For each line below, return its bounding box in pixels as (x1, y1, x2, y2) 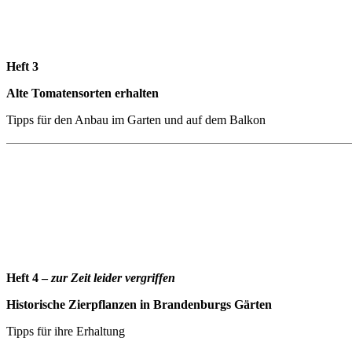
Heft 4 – (6, 270, 51, 284)
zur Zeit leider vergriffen (51, 270, 175, 284)
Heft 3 (6, 59, 38, 73)
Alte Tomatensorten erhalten (6, 86, 159, 100)
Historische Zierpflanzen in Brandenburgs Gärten (6, 297, 272, 311)
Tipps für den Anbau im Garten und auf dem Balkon (6, 112, 266, 126)
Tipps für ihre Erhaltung (6, 324, 125, 338)
